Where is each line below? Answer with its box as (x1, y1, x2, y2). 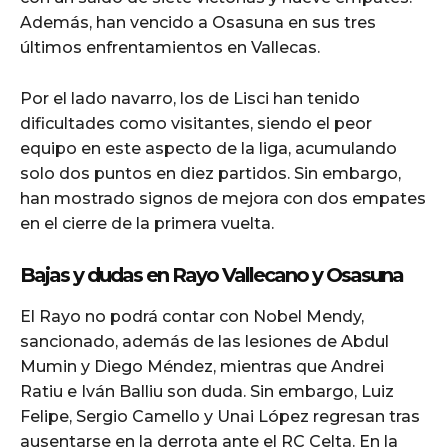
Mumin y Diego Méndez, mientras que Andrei (20, 356, 384, 376)
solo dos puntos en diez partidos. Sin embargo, (20, 163, 401, 183)
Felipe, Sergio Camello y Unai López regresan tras (20, 406, 420, 426)
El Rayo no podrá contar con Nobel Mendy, (20, 306, 364, 326)
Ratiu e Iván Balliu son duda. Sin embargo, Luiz (20, 381, 394, 401)
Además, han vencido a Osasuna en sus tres (20, 12, 376, 32)
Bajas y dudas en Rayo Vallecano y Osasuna (20, 262, 403, 287)
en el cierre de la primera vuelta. (20, 213, 274, 233)
